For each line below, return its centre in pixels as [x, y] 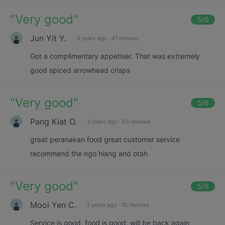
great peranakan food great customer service [105, 139]
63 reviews [136, 121]
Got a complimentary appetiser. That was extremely [115, 56]
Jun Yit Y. [48, 38]
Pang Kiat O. [53, 121]
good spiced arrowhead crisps [80, 70]
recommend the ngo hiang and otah [89, 153]
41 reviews [125, 38]
